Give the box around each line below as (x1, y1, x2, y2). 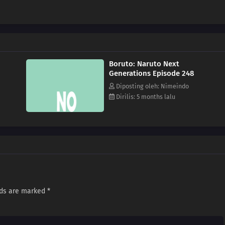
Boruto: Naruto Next (109, 59, 179, 69)
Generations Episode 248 (109, 69, 194, 78)
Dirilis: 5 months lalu (115, 93, 175, 101)
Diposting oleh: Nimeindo (115, 82, 189, 90)
